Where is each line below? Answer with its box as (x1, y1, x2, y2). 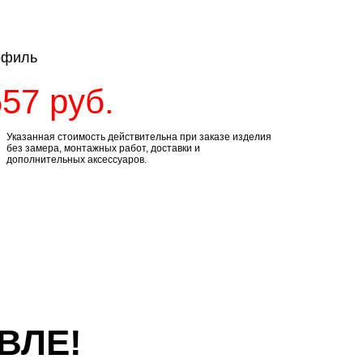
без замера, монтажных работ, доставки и (6, 143, 200, 154)
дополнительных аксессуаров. (6, 154, 147, 165)
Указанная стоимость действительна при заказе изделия (6, 131, 271, 143)
